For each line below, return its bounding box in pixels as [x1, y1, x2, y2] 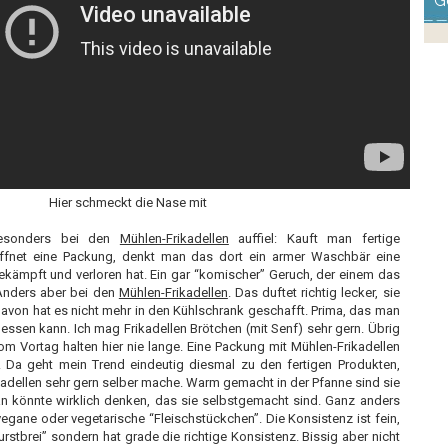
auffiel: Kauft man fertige [228, 231, 400, 246]
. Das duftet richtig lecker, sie [227, 285, 400, 300]
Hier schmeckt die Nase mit [48, 195, 207, 210]
